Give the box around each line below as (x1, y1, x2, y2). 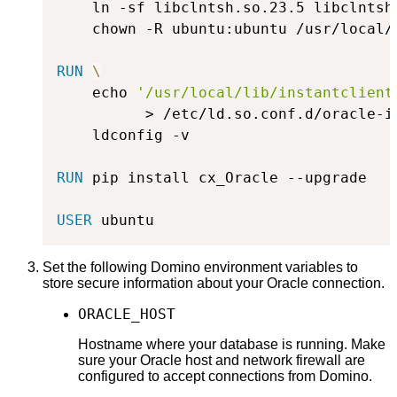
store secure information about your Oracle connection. (43, 275, 385, 291)
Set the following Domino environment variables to (43, 259, 358, 275)
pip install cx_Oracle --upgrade (83, 168, 367, 186)
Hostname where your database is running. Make (78, 336, 385, 352)
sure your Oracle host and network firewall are (78, 352, 365, 368)
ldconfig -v (57, 126, 190, 144)
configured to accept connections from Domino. (78, 368, 372, 384)
